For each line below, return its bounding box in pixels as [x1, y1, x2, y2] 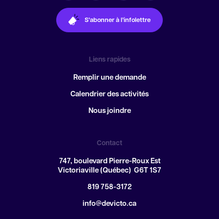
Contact [97, 140, 122, 147]
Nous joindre [88, 108, 131, 115]
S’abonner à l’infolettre [85, 17, 151, 23]
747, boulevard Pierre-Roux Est [59, 158, 160, 165]
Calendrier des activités [70, 91, 149, 98]
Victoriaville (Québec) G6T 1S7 [58, 167, 161, 175]
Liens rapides [88, 56, 131, 64]
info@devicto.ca [83, 200, 136, 208]
